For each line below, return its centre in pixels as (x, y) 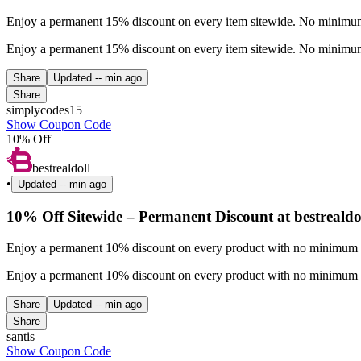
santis (21, 336)
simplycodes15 (44, 110)
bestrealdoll (61, 168)
